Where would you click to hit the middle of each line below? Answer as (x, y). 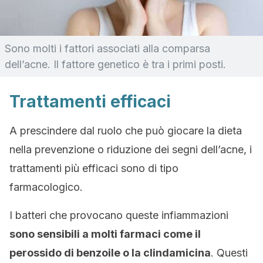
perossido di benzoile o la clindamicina (110, 253)
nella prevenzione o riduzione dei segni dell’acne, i (131, 149)
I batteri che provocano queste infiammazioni (119, 215)
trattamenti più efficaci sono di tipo (94, 168)
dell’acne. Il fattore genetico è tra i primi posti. (115, 64)
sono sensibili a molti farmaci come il (105, 234)
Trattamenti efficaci (90, 102)
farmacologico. (46, 187)
